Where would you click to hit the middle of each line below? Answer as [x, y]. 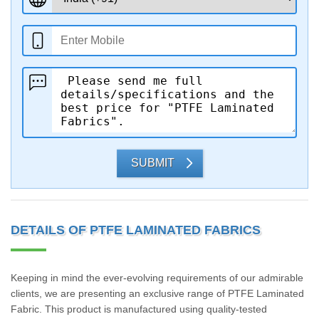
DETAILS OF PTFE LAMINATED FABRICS [136, 230]
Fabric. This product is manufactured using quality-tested [139, 309]
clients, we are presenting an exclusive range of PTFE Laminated [157, 293]
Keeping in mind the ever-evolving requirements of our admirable [157, 278]
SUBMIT [152, 163]
